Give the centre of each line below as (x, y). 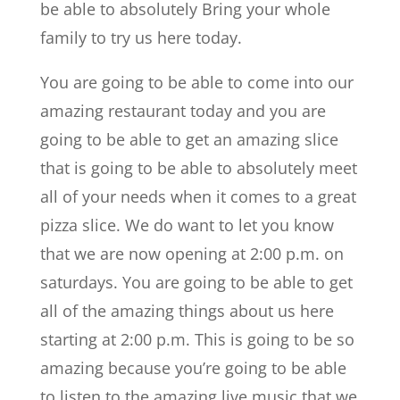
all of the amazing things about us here (187, 310)
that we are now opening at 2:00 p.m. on (192, 253)
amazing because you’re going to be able (193, 367)
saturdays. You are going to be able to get (196, 282)
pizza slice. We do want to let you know (187, 225)
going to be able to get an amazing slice (189, 139)
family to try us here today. (141, 37)
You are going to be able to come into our (196, 82)
